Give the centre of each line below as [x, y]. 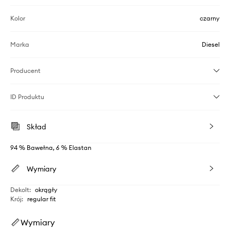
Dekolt [20, 189]
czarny [210, 18]
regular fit [42, 199]
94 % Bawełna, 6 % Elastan [51, 147]
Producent [25, 70]
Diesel [211, 44]
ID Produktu [27, 97]
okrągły [46, 189]
